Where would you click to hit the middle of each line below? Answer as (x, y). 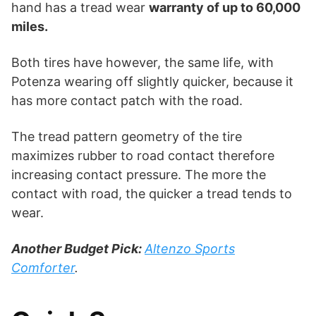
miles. (30, 26)
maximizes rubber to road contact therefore (143, 155)
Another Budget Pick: (78, 248)
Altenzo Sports (190, 248)
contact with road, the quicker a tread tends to (152, 193)
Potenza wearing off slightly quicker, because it (152, 81)
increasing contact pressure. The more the (139, 174)
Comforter (43, 267)
